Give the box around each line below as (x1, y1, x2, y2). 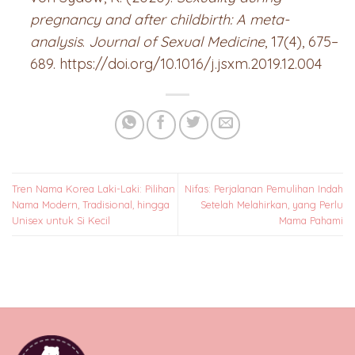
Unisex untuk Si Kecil (12, 214, 110, 227)
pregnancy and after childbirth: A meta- (30, 10, 290, 29)
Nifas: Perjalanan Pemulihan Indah (185, 182, 343, 196)
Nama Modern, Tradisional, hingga (12, 198, 170, 212)
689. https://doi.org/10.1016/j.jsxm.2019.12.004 (30, 54, 323, 73)
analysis (30, 32, 83, 51)
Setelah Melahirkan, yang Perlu (200, 198, 343, 212)
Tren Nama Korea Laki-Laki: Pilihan (12, 182, 175, 196)
